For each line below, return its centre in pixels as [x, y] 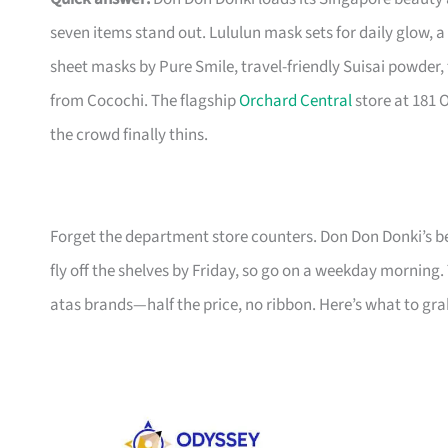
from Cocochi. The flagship [144, 101]
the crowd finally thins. [129, 135]
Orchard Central [295, 101]
